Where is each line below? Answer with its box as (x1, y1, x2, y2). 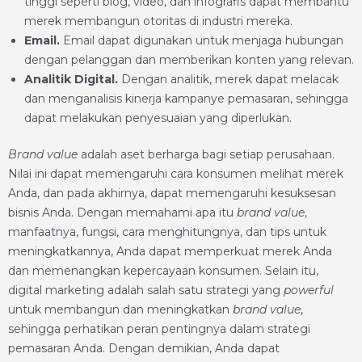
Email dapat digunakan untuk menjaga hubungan (63, 33, 343, 48)
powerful (284, 283, 334, 297)
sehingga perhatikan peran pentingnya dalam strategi (8, 322, 310, 336)
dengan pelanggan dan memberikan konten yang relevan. (24, 53, 354, 67)
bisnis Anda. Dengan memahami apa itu (8, 205, 237, 220)
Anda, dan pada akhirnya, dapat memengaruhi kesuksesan (8, 186, 336, 200)
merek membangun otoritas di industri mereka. (24, 14, 293, 28)
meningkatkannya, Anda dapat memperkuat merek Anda (8, 244, 332, 259)
